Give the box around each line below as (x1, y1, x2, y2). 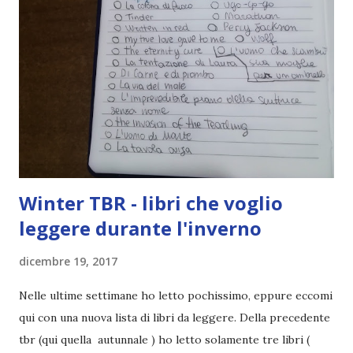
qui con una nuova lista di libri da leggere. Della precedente (19, 310, 330, 325)
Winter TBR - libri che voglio (19, 189, 283, 216)
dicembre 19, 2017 (19, 253, 117, 269)
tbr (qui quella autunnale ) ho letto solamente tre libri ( (19, 332, 310, 347)
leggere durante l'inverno (19, 214, 262, 241)
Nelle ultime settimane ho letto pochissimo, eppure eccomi (19, 288, 333, 303)
